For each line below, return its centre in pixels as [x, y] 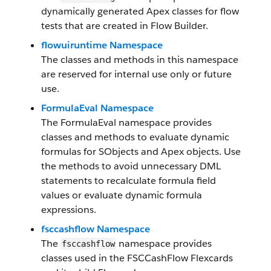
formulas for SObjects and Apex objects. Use [141, 152]
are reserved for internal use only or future [136, 74]
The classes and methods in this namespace [140, 60]
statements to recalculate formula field [129, 181]
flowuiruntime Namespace [102, 45]
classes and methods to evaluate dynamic [135, 137]
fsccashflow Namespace [96, 229]
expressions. [69, 210]
